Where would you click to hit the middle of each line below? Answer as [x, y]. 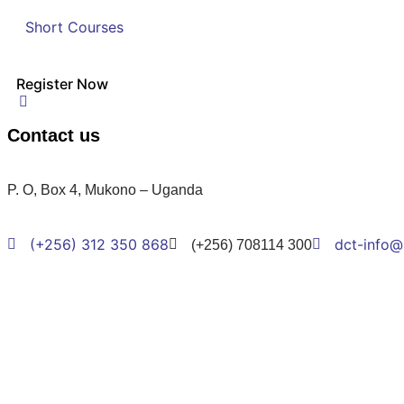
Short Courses [74, 27]
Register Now [62, 83]
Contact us [54, 135]
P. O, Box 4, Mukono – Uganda [105, 189]
